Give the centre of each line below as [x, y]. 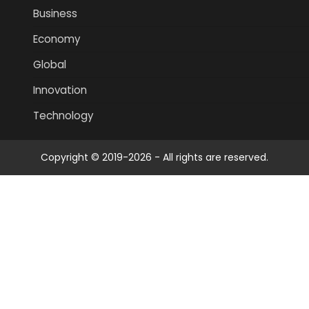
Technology [63, 116]
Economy [57, 39]
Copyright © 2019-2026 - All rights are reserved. [154, 158]
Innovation [60, 90]
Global [50, 65]
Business [55, 14]
